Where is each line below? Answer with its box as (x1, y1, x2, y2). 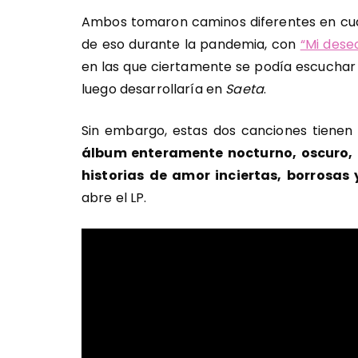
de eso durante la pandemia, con (82, 35, 300, 54)
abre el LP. (82, 189, 147, 207)
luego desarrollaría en (82, 80, 226, 98)
